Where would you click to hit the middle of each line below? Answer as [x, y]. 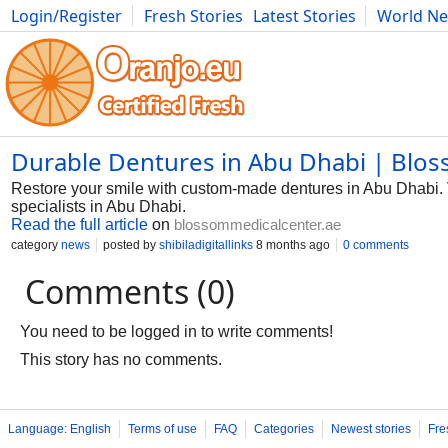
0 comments [376, 245]
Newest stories [371, 429]
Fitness [285, 38]
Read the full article [79, 224]
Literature [407, 38]
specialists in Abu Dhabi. [98, 206]
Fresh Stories [193, 16]
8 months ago [291, 245]
